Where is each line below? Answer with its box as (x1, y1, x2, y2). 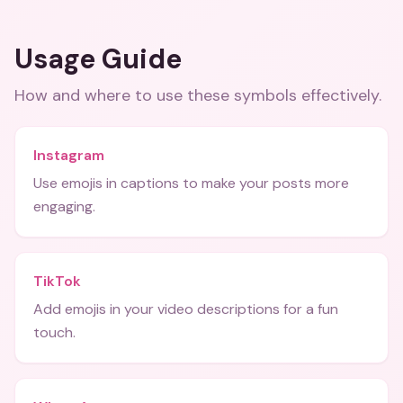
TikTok (33, 272, 81, 291)
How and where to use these (14, 85, 234, 106)
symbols (234, 85, 297, 106)
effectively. (297, 85, 381, 106)
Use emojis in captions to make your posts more (33, 174, 349, 193)
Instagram (33, 146, 104, 165)
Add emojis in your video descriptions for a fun (33, 300, 338, 318)
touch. (33, 323, 76, 342)
